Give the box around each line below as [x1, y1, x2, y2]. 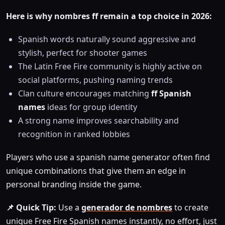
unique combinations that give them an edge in [6, 165, 186, 177]
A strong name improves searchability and [18, 115, 179, 126]
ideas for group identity [45, 101, 137, 113]
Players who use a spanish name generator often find [6, 152, 210, 163]
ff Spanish [151, 87, 191, 99]
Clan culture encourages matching [18, 87, 151, 99]
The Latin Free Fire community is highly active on [18, 60, 202, 72]
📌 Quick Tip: [6, 202, 58, 213]
